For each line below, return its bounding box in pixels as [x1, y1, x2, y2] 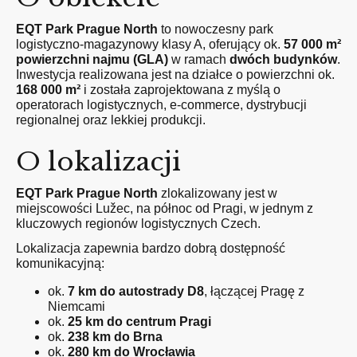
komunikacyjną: [16, 257, 104, 270]
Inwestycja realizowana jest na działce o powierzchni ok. [16, 68, 335, 81]
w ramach [168, 53, 229, 66]
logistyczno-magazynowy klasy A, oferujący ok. [16, 37, 284, 51]
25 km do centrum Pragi [68, 315, 211, 328]
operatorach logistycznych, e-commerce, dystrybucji [16, 98, 307, 112]
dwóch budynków [229, 53, 337, 66]
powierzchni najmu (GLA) [16, 53, 168, 66]
